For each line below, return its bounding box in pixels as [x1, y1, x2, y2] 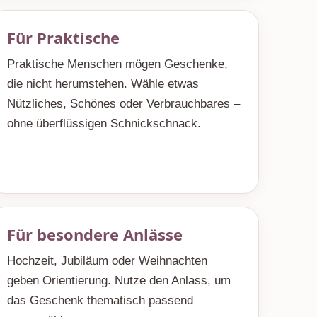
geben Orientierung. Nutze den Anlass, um [6, 274, 231, 287]
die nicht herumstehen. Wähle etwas [6, 77, 199, 91]
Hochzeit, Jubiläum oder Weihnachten [6, 254, 207, 267]
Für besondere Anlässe [6, 224, 183, 245]
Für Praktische [6, 27, 120, 48]
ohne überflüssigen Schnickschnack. [6, 117, 201, 130]
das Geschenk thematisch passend [6, 294, 193, 307]
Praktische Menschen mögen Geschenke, [6, 57, 228, 71]
